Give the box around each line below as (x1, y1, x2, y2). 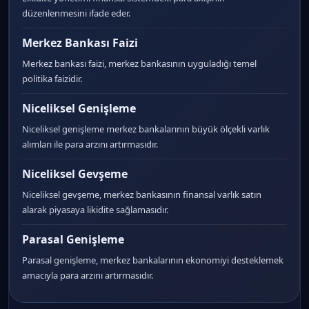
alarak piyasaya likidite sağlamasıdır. (22, 203, 168, 216)
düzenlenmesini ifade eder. (22, 7, 130, 19)
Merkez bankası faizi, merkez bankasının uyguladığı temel (22, 57, 257, 70)
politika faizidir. (22, 72, 82, 85)
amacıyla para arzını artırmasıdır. (22, 269, 153, 281)
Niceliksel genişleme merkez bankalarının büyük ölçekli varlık (22, 123, 270, 135)
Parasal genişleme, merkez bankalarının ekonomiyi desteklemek (22, 254, 283, 266)
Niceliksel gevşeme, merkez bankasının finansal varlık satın (22, 188, 261, 201)
